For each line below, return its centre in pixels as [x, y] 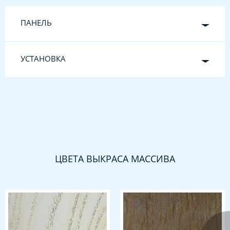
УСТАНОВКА [43, 59]
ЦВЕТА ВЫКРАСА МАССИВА [115, 159]
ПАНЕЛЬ [36, 23]
